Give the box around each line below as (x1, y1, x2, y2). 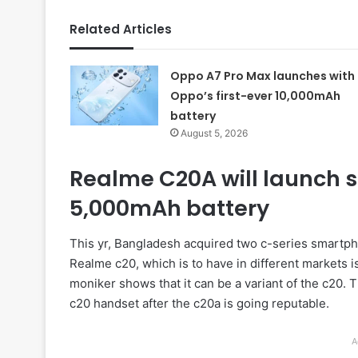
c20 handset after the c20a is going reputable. (70, 296, 329, 312)
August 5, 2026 (180, 126, 248, 139)
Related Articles (70, 20, 172, 38)
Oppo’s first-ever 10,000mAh (169, 87, 340, 104)
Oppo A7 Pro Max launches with (169, 67, 355, 84)
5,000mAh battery (70, 193, 269, 223)
